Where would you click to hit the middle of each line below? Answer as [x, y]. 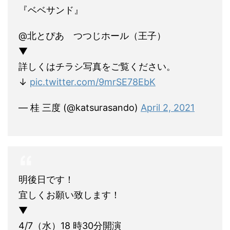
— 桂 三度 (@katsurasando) [80, 108]
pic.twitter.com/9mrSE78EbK [93, 82]
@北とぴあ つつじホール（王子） [92, 36]
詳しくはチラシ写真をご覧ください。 [97, 67]
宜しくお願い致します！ [69, 195]
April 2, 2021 [168, 108]
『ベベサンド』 [51, 10]
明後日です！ [46, 180]
